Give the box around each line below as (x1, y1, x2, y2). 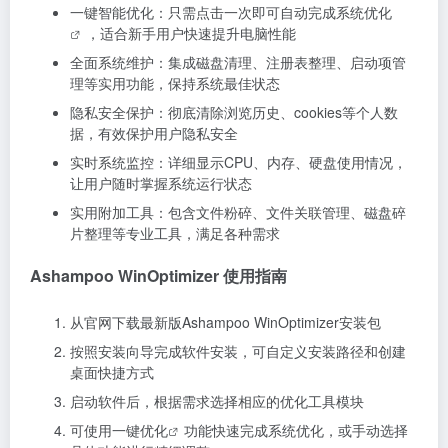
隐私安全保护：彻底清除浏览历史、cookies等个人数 (70, 102, 398, 122)
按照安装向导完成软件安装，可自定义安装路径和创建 (70, 341, 406, 361)
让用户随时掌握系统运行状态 (70, 173, 252, 193)
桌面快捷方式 (70, 362, 154, 382)
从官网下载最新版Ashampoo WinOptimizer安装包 (70, 312, 381, 332)
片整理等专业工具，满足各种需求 (70, 223, 280, 243)
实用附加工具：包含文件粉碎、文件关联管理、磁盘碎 (70, 202, 406, 222)
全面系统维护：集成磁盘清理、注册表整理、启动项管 (70, 52, 406, 72)
